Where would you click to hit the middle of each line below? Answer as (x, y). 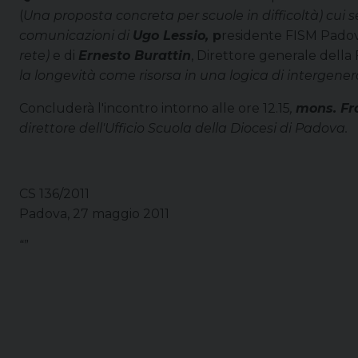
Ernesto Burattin (135, 55)
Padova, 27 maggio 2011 (94, 213)
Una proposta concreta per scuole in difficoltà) (175, 15)
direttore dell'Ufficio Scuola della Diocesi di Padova (182, 128)
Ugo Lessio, (171, 35)
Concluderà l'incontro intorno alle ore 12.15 (155, 108)
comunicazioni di (74, 35)
